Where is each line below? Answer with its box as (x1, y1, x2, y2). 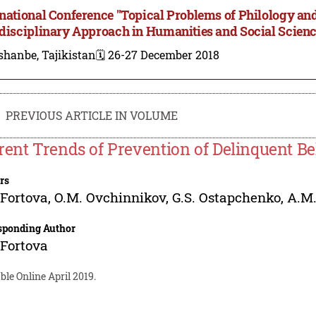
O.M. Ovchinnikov (54, 188, 166, 206)
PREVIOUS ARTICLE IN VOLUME (6, 107, 178, 123)
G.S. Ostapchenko (172, 188, 281, 206)
